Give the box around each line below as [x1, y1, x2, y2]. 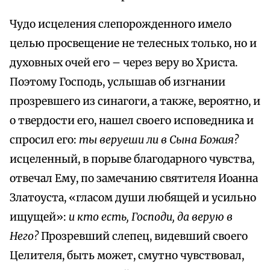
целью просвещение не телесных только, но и [10, 37, 257, 51]
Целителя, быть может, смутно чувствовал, [10, 249, 244, 263]
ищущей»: [10, 210, 69, 224]
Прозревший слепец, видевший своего [41, 230, 248, 243]
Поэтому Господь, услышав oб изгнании [10, 75, 225, 89]
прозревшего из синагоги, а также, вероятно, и [10, 95, 260, 108]
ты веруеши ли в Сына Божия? [79, 133, 239, 147]
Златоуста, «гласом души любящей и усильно [10, 191, 256, 205]
